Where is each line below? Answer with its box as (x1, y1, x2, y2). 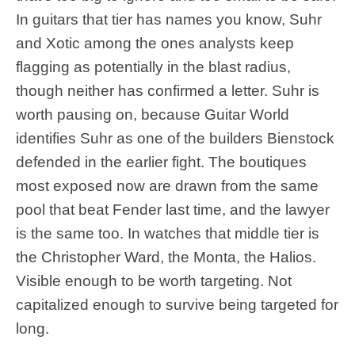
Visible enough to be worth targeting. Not (16, 273, 292, 290)
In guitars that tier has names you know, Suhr (16, 11, 322, 29)
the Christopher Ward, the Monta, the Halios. (16, 249, 316, 266)
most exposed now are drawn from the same (16, 177, 319, 195)
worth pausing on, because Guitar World (16, 106, 289, 124)
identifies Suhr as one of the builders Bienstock (16, 130, 334, 147)
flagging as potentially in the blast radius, (16, 59, 291, 76)
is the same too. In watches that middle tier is (16, 225, 319, 242)
